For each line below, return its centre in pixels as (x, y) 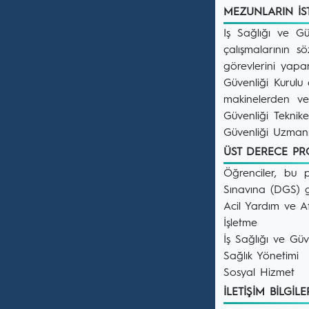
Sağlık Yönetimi (261, 257)
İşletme (240, 223)
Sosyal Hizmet (259, 273)
